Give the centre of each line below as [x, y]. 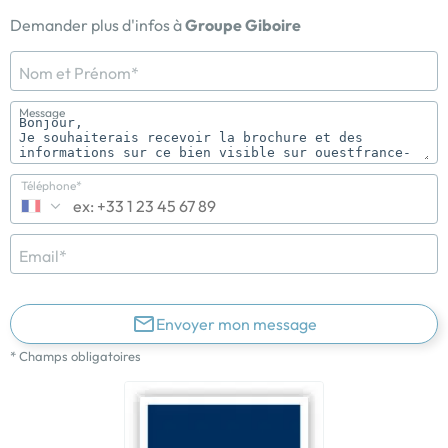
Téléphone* [51, 185]
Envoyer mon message [236, 323]
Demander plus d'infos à [97, 24]
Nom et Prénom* [79, 72]
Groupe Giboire [243, 24]
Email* [43, 255]
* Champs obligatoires [75, 355]
